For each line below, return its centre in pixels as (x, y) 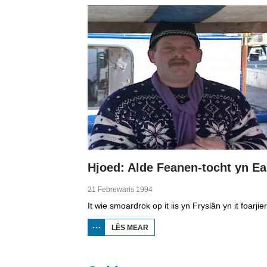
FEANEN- (164, 244)
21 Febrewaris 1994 (120, 190)
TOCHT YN (167, 253)
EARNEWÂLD (172, 261)
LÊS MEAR (130, 228)
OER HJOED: (171, 228)
